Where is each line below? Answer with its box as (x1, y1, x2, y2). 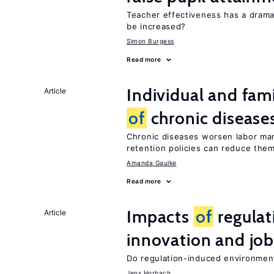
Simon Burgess (127, 37, 174, 45)
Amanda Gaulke (127, 159, 177, 166)
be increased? (127, 21, 187, 31)
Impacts (127, 206, 194, 227)
